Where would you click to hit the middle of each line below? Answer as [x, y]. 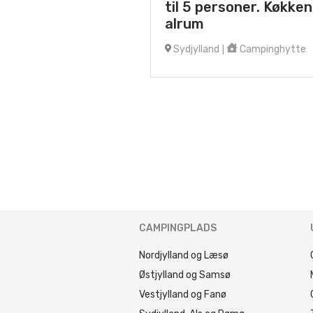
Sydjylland [195, 49]
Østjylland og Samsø [185, 275]
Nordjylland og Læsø [184, 255]
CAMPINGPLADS [178, 228]
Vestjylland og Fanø [183, 294]
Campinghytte [271, 49]
